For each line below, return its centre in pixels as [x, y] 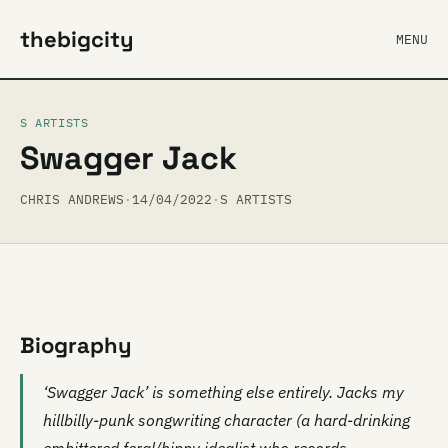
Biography [76, 345]
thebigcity [77, 39]
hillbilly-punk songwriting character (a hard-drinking [226, 420]
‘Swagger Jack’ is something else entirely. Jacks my [223, 392]
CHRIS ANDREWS [72, 199]
